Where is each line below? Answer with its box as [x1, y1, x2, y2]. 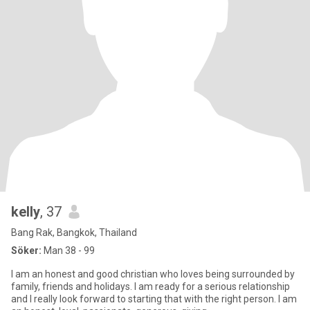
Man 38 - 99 [42, 245, 95, 256]
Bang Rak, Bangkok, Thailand [11, 227, 137, 238]
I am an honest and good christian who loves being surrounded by [11, 268, 295, 280]
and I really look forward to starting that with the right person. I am [11, 293, 297, 304]
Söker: [11, 245, 42, 256]
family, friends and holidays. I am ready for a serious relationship [11, 281, 290, 292]
